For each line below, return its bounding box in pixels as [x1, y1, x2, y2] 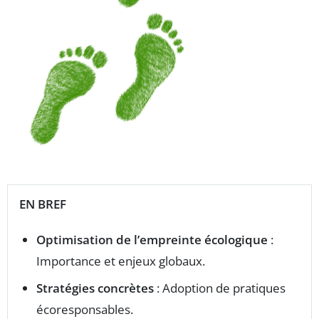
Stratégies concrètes [36, 280, 154, 296]
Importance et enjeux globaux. [36, 253, 205, 269]
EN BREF [19, 196, 66, 212]
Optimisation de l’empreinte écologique [36, 231, 268, 248]
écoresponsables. [36, 301, 133, 318]
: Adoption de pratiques [154, 280, 286, 296]
